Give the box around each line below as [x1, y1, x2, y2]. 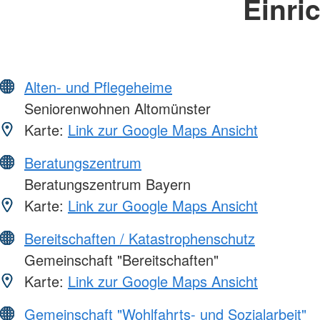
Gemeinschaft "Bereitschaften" [20, 249, 219, 271]
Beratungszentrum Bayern [20, 174, 191, 195]
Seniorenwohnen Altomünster [20, 98, 211, 119]
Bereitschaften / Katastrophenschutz [24, 228, 255, 249]
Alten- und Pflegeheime [24, 76, 172, 98]
